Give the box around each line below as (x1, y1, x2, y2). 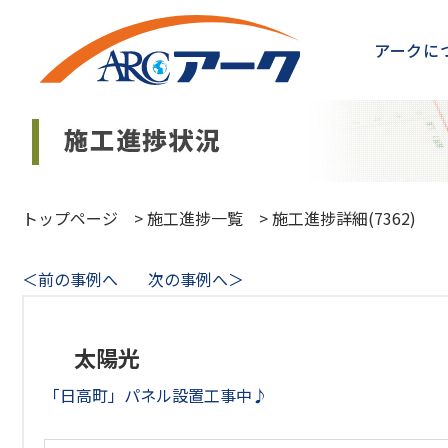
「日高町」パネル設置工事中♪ (44, 383, 268, 407)
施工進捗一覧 (147, 206, 243, 230)
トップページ (22, 206, 118, 230)
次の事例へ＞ (148, 267, 244, 291)
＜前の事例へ (22, 267, 118, 291)
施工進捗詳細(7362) (272, 206, 416, 230)
